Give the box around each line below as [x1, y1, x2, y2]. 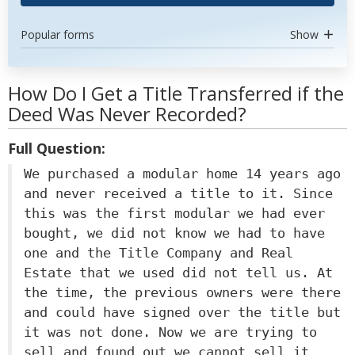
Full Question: [8, 139, 105, 158]
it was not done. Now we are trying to [24, 324, 317, 340]
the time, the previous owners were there [24, 284, 341, 300]
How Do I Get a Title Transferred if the [8, 80, 344, 106]
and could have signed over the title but [24, 304, 341, 320]
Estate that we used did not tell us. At [24, 265, 333, 281]
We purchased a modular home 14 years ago [24, 166, 341, 181]
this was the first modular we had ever [24, 205, 325, 221]
